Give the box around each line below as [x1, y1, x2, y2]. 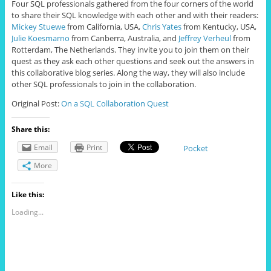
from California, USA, [65, 21, 142, 32]
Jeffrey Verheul [178, 32, 231, 44]
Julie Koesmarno [11, 32, 70, 44]
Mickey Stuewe [11, 21, 65, 32]
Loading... [11, 206, 44, 217]
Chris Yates [142, 21, 181, 32]
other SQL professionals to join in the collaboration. [11, 78, 196, 90]
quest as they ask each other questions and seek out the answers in [11, 55, 254, 67]
